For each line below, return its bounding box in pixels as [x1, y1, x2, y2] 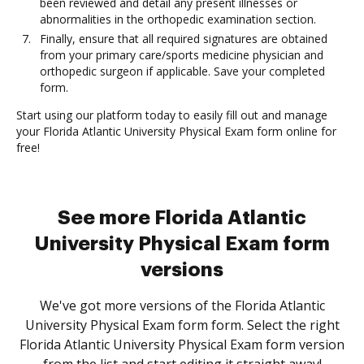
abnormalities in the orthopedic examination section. [40, 11, 316, 27]
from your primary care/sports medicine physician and [40, 47, 323, 63]
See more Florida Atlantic [58, 208, 306, 227]
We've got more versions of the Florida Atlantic [39, 297, 325, 314]
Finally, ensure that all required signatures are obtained [40, 31, 327, 46]
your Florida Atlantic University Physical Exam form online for [16, 123, 336, 139]
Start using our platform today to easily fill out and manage [16, 107, 327, 123]
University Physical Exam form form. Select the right [24, 316, 340, 334]
